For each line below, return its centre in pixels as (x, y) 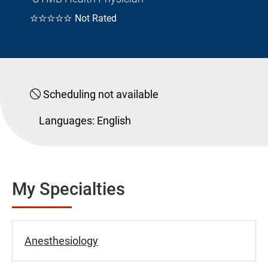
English (114, 120)
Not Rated (96, 18)
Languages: (67, 120)
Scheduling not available (100, 94)
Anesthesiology (61, 240)
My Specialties (68, 189)
